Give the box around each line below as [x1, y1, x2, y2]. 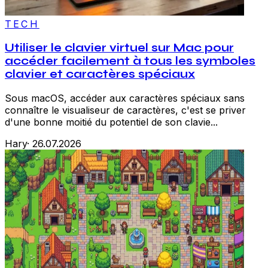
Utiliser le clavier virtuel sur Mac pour [5, 41, 234, 55]
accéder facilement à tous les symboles [5, 54, 255, 68]
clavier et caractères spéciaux [5, 68, 195, 81]
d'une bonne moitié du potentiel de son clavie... [5, 115, 218, 128]
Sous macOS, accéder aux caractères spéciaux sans [5, 92, 245, 104]
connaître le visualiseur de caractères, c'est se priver [5, 103, 246, 116]
